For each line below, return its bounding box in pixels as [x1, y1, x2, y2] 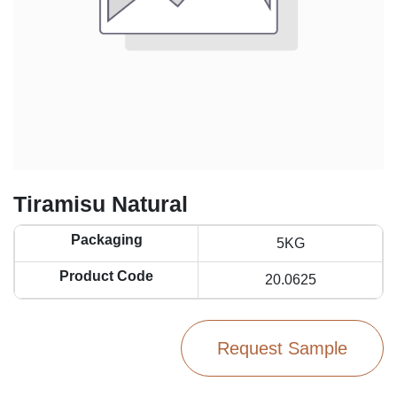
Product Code [59, 269, 153, 284]
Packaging [70, 232, 143, 247]
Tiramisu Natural [13, 191, 188, 216]
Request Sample [217, 339, 347, 358]
